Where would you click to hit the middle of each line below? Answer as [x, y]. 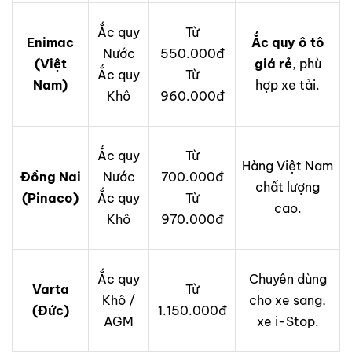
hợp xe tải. [288, 85]
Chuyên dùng [288, 279]
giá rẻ [273, 64]
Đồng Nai [50, 177]
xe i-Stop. [288, 322]
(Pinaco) [50, 198]
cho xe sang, [288, 301]
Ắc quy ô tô [288, 43]
